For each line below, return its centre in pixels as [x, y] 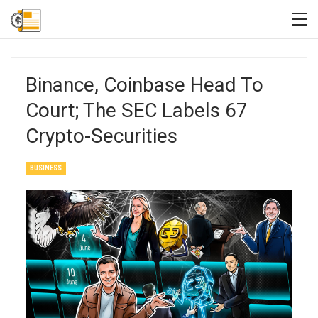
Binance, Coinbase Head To [144, 85]
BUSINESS [46, 168]
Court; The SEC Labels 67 [137, 110]
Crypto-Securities [102, 136]
